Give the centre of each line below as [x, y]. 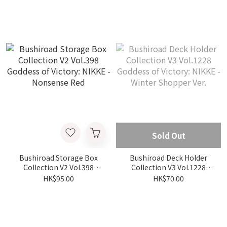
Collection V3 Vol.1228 [168, 167]
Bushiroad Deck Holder [168, 158]
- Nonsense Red [59, 186]
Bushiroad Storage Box [59, 158]
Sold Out [168, 136]
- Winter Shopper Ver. [168, 186]
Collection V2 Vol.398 [59, 167]
